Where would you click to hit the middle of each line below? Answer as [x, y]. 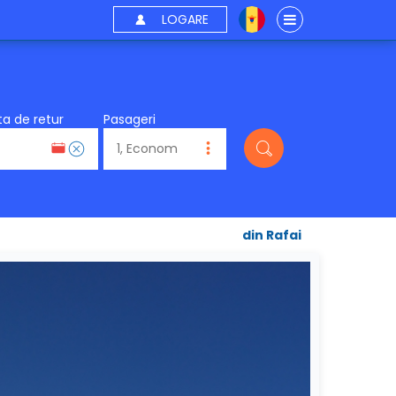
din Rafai [272, 235]
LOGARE [185, 19]
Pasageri [130, 119]
